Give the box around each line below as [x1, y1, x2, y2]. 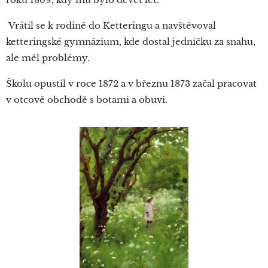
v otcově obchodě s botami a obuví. [6, 94, 167, 105]
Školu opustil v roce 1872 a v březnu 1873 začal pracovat [6, 78, 257, 89]
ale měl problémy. [6, 52, 92, 63]
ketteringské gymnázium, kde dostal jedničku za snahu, [6, 36, 255, 47]
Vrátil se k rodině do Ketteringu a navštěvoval [6, 20, 216, 31]
